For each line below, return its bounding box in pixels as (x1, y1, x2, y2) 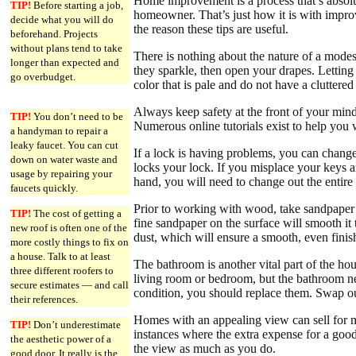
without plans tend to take (10, 41, 122, 54)
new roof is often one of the (10, 221, 127, 234)
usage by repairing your (10, 167, 112, 180)
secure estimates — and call (10, 278, 129, 291)
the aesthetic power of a (10, 332, 111, 345)
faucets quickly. (10, 181, 78, 194)
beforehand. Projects (10, 27, 98, 40)
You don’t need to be (31, 110, 123, 122)
